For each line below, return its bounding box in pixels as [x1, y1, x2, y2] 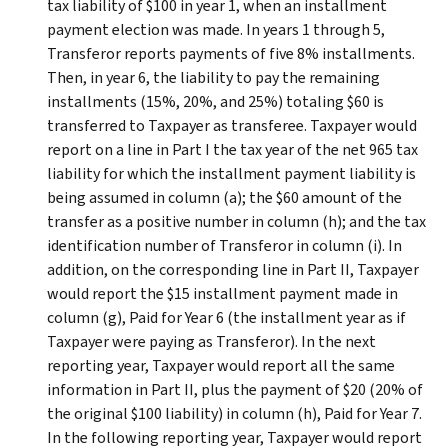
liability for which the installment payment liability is [47, 162, 416, 184]
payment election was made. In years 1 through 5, [47, 18, 385, 40]
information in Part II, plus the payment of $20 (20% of [47, 378, 423, 400]
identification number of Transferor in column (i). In [47, 234, 402, 256]
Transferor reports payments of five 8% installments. [47, 42, 415, 64]
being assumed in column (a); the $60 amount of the [47, 186, 402, 208]
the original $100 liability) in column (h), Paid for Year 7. [47, 402, 422, 424]
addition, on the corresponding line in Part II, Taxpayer [47, 258, 419, 280]
